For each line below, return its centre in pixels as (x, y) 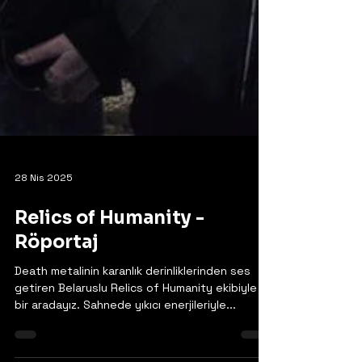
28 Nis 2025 (44, 267)
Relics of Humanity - (109, 307)
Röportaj (57, 331)
